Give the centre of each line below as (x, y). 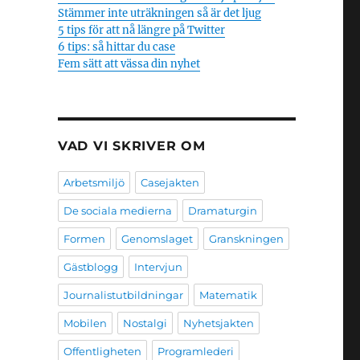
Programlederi (195, 351)
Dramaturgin (222, 211)
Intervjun (158, 267)
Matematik (228, 295)
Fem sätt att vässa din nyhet (129, 64)
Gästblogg (90, 267)
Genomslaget (157, 239)
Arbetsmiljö (94, 182)
